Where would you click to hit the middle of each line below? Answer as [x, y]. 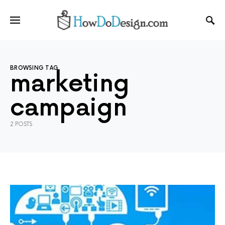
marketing [70, 84]
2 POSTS [21, 124]
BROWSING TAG [34, 68]
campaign [69, 108]
